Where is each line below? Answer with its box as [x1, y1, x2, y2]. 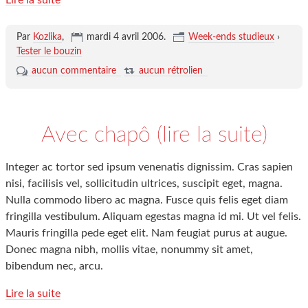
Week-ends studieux [188, 32, 274, 42]
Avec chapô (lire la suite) [41, 124, 267, 146]
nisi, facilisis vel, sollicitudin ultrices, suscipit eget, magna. [5, 178, 283, 189]
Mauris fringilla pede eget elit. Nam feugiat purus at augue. [5, 228, 287, 239]
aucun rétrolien [138, 66, 203, 76]
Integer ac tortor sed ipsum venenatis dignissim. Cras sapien [5, 162, 293, 173]
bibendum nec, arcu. [5, 261, 103, 272]
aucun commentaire [31, 66, 116, 76]
